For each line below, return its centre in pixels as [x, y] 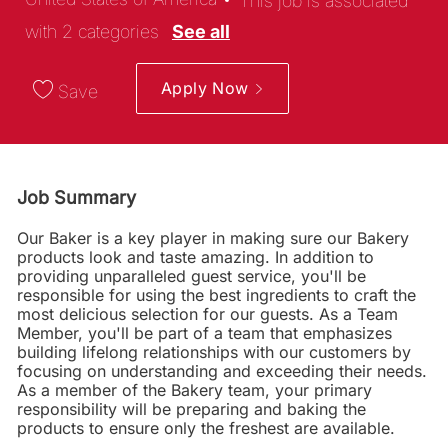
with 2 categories [94, 31]
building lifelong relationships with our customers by [213, 352]
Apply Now [207, 87]
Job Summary [76, 198]
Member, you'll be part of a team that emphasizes [204, 333]
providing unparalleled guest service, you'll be [191, 276]
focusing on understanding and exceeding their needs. [221, 371]
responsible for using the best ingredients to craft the [216, 295]
